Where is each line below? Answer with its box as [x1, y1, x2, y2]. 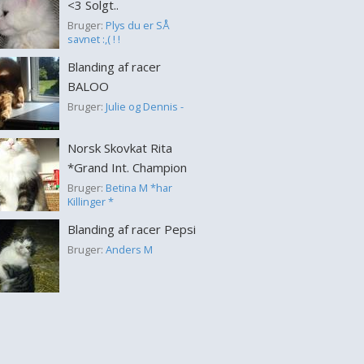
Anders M [105, 242, 153, 257]
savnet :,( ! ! [67, 32, 120, 46]
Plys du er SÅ [105, 18, 170, 32]
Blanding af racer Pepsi [67, 221, 196, 237]
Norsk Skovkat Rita [67, 140, 172, 156]
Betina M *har [105, 180, 172, 195]
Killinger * [67, 194, 114, 209]
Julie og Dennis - [105, 99, 184, 114]
